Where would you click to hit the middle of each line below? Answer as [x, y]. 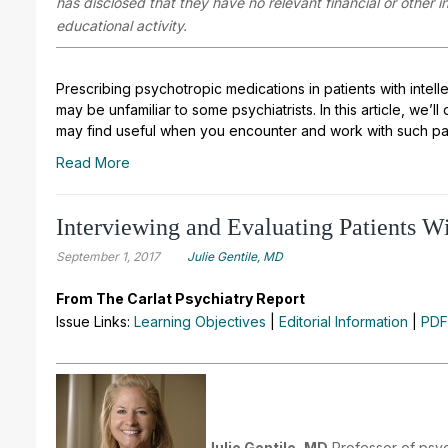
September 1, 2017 [108, 256]
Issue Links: [95, 321]
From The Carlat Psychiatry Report [180, 298]
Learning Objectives [200, 321]
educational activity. [121, 25]
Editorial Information [343, 321]
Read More [93, 162]
